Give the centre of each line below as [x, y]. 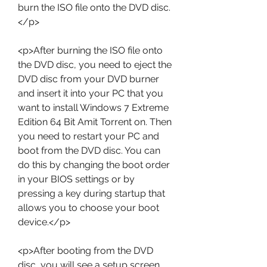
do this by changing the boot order [94, 165]
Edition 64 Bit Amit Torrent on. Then [95, 122]
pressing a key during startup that [91, 193]
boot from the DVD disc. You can [89, 150]
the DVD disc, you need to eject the [95, 65]
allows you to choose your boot [89, 208]
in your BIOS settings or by [76, 179]
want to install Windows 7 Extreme [93, 108]
